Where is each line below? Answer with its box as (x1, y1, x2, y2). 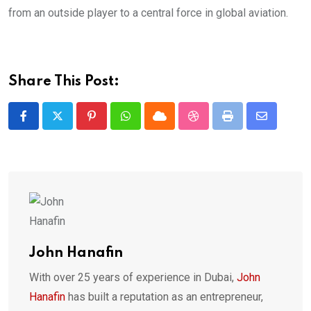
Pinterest (90, 117, 136, 131)
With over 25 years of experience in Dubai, (29, 271, 237, 285)
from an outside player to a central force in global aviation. (8, 6, 288, 20)
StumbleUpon (192, 117, 258, 131)
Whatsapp (124, 117, 174, 131)
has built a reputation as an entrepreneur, (65, 290, 263, 304)
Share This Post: (8, 75, 119, 90)
